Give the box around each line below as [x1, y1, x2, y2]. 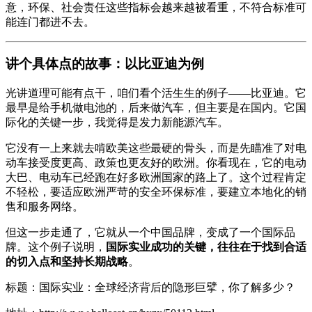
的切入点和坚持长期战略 [6, 255, 128, 267]
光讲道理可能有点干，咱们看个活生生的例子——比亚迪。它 [6, 86, 306, 99]
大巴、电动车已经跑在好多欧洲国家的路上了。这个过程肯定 [6, 171, 306, 183]
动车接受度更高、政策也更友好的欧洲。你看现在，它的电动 [6, 156, 306, 169]
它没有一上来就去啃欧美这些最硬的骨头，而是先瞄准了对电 [6, 141, 306, 154]
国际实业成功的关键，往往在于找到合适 [106, 240, 306, 253]
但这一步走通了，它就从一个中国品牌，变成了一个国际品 [6, 226, 295, 238]
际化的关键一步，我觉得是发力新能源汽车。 [6, 116, 228, 128]
